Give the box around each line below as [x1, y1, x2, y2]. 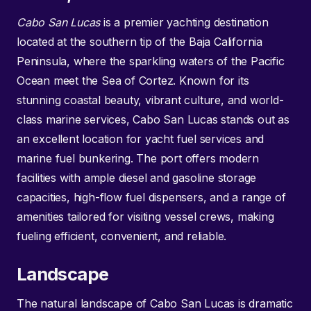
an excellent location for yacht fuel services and [17, 132, 264, 146]
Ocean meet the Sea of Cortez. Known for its [17, 74, 249, 88]
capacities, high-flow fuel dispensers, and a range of [17, 190, 286, 205]
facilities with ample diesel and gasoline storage [17, 171, 257, 185]
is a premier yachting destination [100, 15, 269, 30]
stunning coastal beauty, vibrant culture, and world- [17, 93, 284, 108]
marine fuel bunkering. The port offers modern [17, 151, 259, 166]
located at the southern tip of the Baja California [17, 35, 262, 49]
